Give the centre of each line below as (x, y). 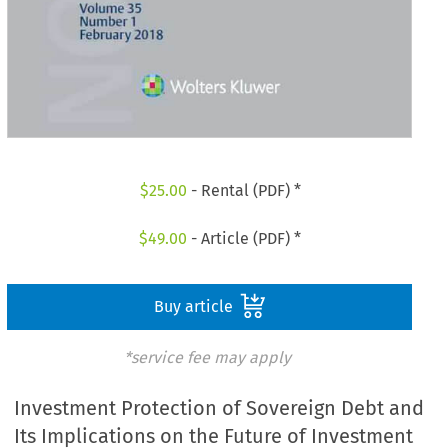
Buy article (195, 306)
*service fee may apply (207, 357)
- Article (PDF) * (244, 238)
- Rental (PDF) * (243, 191)
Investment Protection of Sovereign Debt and (219, 408)
